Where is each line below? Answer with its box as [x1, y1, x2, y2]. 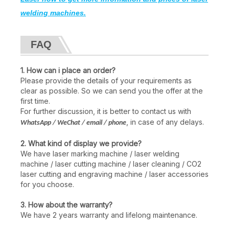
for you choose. [20, 179, 74, 189]
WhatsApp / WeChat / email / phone [20, 119, 126, 127]
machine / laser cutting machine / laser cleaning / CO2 [20, 159, 201, 168]
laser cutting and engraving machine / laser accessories [20, 169, 209, 178]
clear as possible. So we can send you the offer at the [20, 86, 203, 95]
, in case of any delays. [126, 117, 204, 126]
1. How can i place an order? [20, 65, 116, 75]
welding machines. [20, 8, 86, 17]
